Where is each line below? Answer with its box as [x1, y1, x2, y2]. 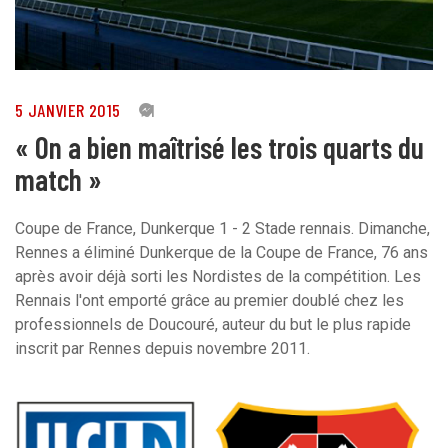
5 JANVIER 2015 [15, 98, 121, 121]
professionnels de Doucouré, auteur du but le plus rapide [15, 314, 411, 334]
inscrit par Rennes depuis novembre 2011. [15, 338, 310, 358]
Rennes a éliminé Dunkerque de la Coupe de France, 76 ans [15, 242, 428, 262]
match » [15, 160, 102, 197]
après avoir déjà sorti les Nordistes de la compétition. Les [15, 266, 421, 286]
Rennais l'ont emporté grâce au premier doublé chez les [15, 290, 404, 310]
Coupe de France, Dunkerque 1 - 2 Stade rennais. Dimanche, [15, 218, 430, 238]
